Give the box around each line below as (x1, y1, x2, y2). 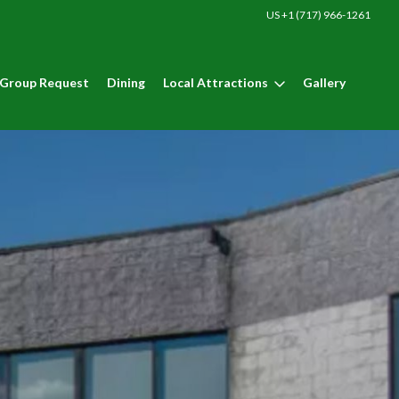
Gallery (303, 75, 346, 90)
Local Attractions (163, 75, 268, 90)
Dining (107, 75, 145, 90)
